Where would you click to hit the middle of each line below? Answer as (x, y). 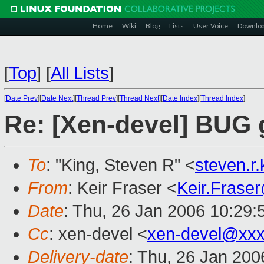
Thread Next (139, 98)
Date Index (180, 98)
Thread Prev (96, 98)
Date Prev (22, 98)
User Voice (211, 26)
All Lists (80, 73)
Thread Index (222, 98)
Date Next (57, 98)
